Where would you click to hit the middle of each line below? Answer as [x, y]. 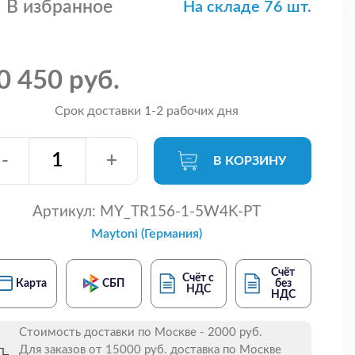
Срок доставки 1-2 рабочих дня [146, 111]
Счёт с [198, 278]
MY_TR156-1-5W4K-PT [178, 212]
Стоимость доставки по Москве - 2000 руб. [141, 332]
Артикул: [64, 212]
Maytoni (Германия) [146, 233]
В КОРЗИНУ [250, 160]
